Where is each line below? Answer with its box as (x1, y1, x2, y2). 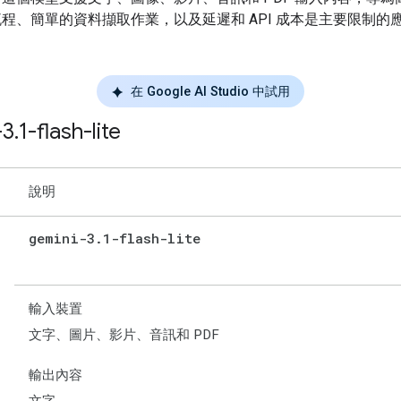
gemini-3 (29, 229, 95, 248)
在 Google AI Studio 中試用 (131, 83, 290, 99)
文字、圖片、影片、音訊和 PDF (29, 327, 219, 344)
